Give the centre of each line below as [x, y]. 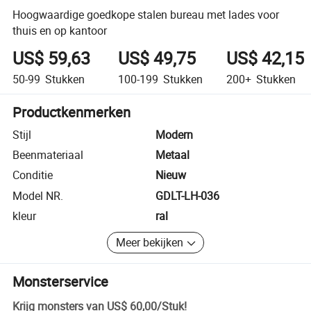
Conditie [33, 175]
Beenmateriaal [48, 155]
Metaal [173, 155]
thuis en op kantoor [60, 30]
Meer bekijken [149, 243]
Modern [174, 134]
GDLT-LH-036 [187, 195]
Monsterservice [61, 281]
